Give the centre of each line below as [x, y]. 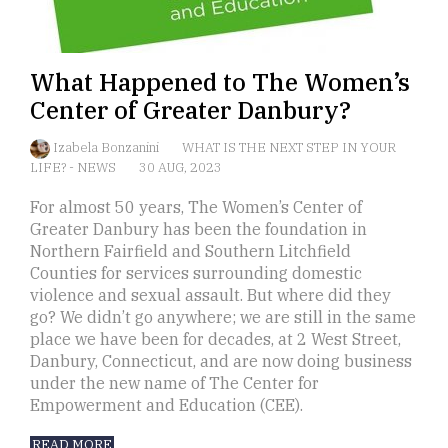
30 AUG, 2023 [180, 168]
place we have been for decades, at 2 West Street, [215, 339]
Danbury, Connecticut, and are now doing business [221, 361]
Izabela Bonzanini [107, 148]
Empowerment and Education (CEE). [166, 405]
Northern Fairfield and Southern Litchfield [190, 251]
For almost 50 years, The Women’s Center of [196, 207]
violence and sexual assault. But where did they [210, 295]
